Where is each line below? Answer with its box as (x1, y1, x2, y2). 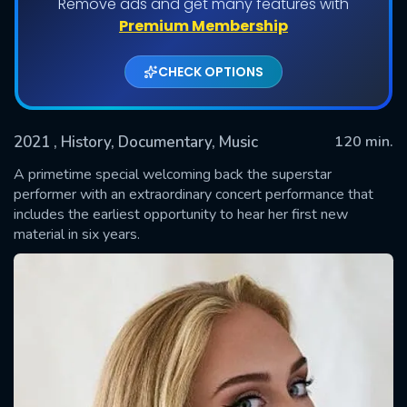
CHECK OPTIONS (158, 62, 263, 81)
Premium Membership (119, 15, 288, 36)
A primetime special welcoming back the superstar (14, 164, 332, 184)
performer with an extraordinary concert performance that (14, 184, 373, 204)
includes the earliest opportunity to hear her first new (14, 203, 348, 224)
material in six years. (14, 223, 140, 244)
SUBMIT (177, 205, 230, 226)
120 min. (334, 131, 393, 152)
